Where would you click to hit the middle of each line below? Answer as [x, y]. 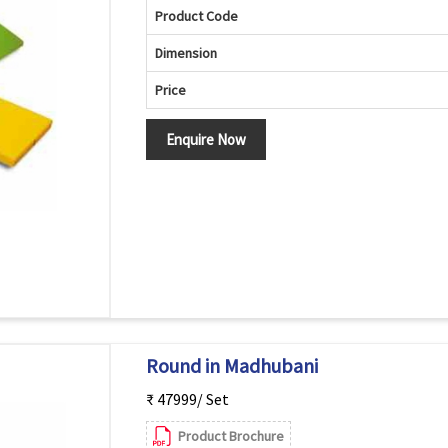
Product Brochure [230, 436]
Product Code [196, 16]
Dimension [185, 53]
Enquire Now [205, 139]
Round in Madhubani [231, 365]
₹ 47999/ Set [187, 399]
